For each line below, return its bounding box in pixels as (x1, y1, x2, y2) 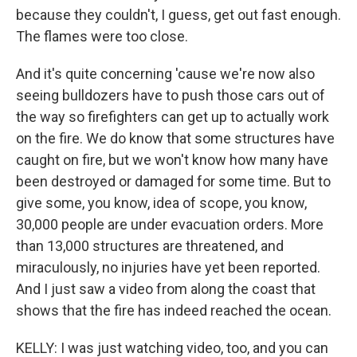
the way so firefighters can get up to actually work (16, 108, 329, 125)
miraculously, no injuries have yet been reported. (16, 259, 320, 276)
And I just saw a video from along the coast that (16, 280, 316, 297)
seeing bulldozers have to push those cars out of (16, 87, 325, 104)
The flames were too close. (16, 28, 188, 45)
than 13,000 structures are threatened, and (16, 237, 284, 254)
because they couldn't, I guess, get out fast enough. (16, 6, 341, 23)
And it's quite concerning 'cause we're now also (16, 65, 315, 82)
